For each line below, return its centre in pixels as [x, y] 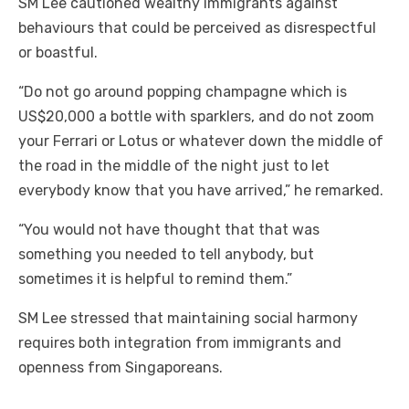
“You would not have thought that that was [169, 230]
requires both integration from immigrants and [180, 343]
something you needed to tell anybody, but [166, 255]
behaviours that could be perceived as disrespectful [197, 28]
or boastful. [58, 53]
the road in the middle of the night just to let [174, 166]
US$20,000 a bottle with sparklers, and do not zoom [196, 117]
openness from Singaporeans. [121, 368]
